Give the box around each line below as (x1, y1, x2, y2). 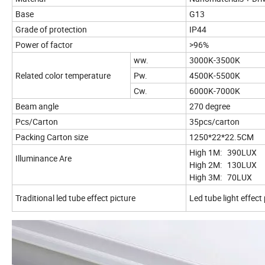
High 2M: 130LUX (189, 159, 257, 171)
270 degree (189, 101, 230, 112)
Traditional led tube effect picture (15, 192, 135, 204)
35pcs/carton (189, 116, 240, 128)
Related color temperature (15, 70, 111, 82)
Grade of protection (15, 24, 87, 35)
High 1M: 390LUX (189, 147, 257, 159)
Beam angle (15, 101, 59, 112)
